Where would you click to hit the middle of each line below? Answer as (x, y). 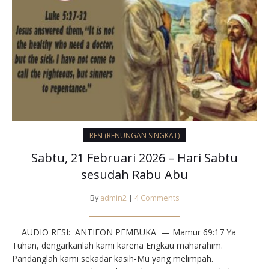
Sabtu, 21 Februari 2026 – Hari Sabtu (134, 158)
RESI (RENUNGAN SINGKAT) (134, 136)
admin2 (113, 198)
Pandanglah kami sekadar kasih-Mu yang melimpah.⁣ (113, 259)
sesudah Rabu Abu (134, 175)
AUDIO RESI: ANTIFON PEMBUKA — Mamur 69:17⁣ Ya (124, 232)
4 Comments (157, 198)
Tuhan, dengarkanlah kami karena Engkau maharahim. (117, 246)
